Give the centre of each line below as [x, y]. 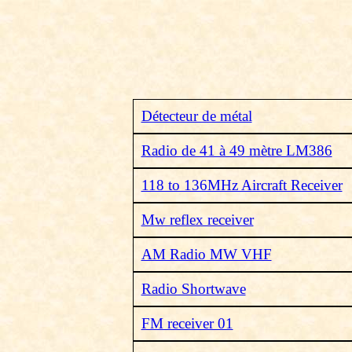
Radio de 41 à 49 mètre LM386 [236, 150]
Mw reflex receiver [197, 220]
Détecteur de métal [196, 116]
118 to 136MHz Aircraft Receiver [242, 185]
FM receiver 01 [187, 323]
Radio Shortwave [193, 289]
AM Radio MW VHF [206, 254]
